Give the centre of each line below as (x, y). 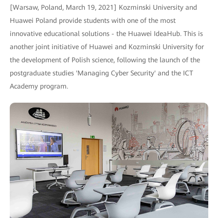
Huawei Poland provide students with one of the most (93, 20)
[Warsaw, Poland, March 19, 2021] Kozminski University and (103, 7)
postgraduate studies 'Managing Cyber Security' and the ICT (101, 73)
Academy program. (39, 86)
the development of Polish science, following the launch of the (105, 60)
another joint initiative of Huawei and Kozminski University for (107, 47)
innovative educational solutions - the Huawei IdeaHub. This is (106, 34)
